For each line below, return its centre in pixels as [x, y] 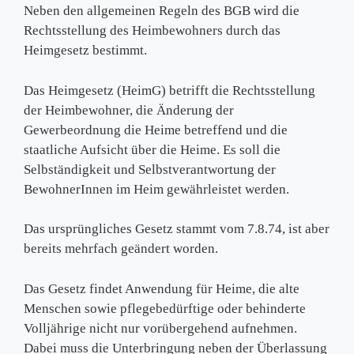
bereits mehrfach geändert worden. [121, 249]
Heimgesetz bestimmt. [85, 50]
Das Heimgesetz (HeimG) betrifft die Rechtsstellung [169, 90]
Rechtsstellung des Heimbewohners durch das [152, 30]
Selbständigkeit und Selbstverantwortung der [150, 169]
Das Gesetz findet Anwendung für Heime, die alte [162, 288]
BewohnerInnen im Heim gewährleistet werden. [156, 189]
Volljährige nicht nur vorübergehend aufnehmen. [160, 328]
